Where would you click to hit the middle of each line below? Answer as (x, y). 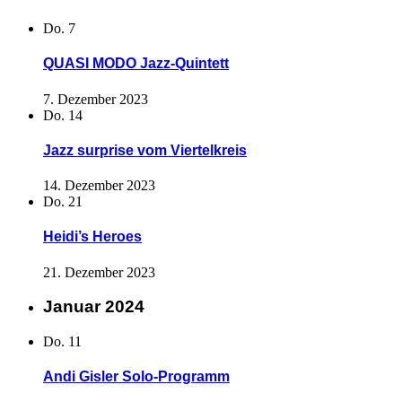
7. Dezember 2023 (96, 99)
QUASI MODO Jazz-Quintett (136, 64)
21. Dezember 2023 (99, 272)
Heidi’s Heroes (92, 237)
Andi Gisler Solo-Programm (136, 377)
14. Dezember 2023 (99, 186)
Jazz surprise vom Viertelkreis (145, 150)
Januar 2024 (94, 307)
